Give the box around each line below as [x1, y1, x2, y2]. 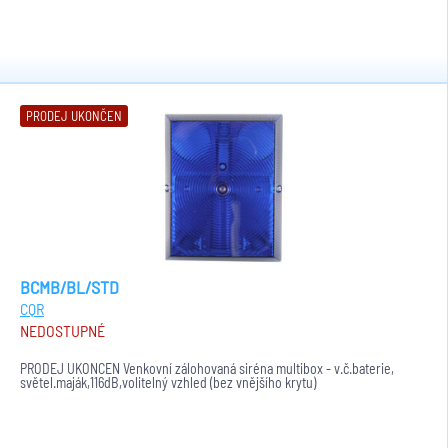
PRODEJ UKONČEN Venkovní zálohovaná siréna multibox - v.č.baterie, [20, 360, 394, 377]
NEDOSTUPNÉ [20, 321, 105, 340]
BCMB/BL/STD [20, 276, 119, 298]
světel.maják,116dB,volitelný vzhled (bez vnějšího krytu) [20, 374, 316, 391]
